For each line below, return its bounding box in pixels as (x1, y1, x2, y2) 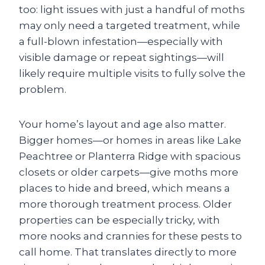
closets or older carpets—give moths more (19, 166, 238, 178)
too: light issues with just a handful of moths (19, 4, 245, 15)
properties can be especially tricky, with (19, 214, 220, 226)
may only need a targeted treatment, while (19, 20, 240, 31)
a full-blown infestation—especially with (19, 35, 223, 47)
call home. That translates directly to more (19, 246, 237, 258)
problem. (19, 83, 66, 95)
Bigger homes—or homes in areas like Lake (19, 134, 241, 146)
